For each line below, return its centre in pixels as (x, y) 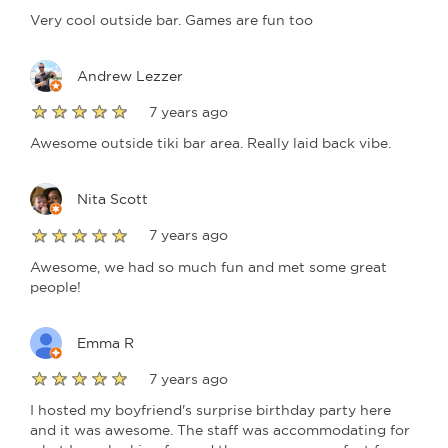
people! (55, 286)
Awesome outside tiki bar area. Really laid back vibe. (210, 143)
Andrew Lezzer (130, 75)
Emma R (105, 342)
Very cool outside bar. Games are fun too (171, 19)
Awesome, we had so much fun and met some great (208, 266)
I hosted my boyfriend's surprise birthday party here (210, 409)
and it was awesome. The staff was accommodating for (220, 429)
